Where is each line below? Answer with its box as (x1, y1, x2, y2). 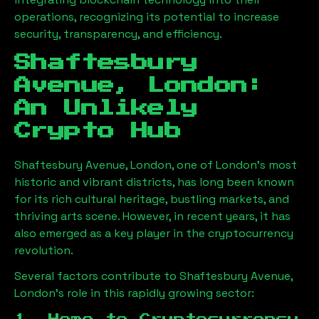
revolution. (14, 243, 73, 258)
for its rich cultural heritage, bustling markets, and (14, 192, 289, 206)
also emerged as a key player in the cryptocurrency (14, 226, 293, 241)
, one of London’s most (172, 157, 297, 172)
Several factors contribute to (14, 268, 179, 283)
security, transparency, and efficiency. (14, 26, 222, 41)
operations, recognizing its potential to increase (14, 9, 279, 24)
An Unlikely (14, 100, 198, 117)
